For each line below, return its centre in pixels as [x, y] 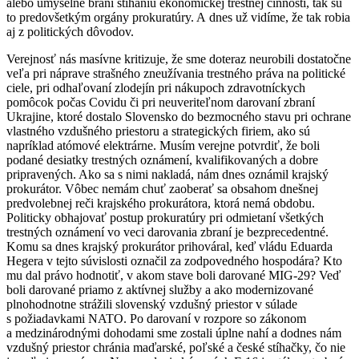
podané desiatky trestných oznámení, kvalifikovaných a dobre [162, 159]
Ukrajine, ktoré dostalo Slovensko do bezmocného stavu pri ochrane [179, 116]
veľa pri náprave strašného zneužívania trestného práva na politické [176, 73]
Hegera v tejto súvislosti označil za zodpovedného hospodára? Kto [174, 260]
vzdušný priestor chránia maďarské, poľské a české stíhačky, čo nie [176, 347]
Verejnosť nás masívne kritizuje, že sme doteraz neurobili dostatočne [179, 58]
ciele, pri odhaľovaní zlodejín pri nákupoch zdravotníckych [156, 87]
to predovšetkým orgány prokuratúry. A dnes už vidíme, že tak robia [178, 17]
